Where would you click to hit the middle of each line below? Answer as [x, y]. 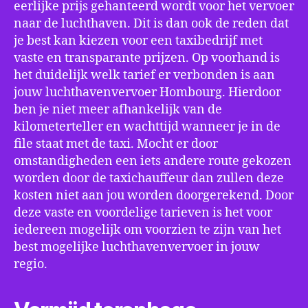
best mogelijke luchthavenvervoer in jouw [137, 247]
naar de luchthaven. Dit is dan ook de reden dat [151, 24]
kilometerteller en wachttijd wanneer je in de [147, 127]
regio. [31, 264]
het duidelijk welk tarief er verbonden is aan [144, 75]
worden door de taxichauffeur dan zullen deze [149, 178]
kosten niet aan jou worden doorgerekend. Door [154, 196]
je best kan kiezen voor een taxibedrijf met [138, 41]
